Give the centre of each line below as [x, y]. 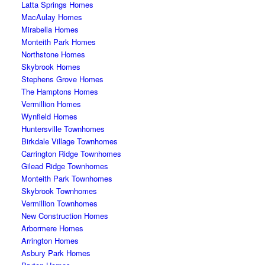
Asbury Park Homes [56, 253]
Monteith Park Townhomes [67, 178]
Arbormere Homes [53, 228]
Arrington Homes [50, 240]
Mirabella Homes [50, 29]
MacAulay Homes [52, 17]
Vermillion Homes [51, 104]
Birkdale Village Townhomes [70, 141]
